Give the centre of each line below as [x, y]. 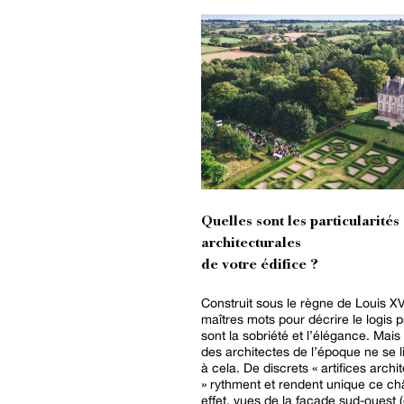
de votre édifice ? [260, 266]
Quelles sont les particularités [300, 223]
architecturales [253, 244]
